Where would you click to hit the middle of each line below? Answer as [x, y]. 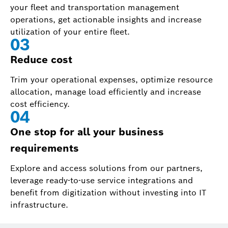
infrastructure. [42, 205]
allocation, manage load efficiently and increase [106, 92]
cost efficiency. [41, 104]
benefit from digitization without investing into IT [108, 193]
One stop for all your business [87, 132]
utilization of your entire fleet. [71, 32]
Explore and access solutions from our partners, [106, 168]
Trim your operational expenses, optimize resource [111, 80]
